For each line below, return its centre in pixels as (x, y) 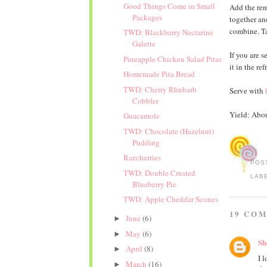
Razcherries (142, 158)
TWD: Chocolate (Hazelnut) (168, 131)
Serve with (247, 90)
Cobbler (145, 100)
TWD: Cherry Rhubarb (160, 89)
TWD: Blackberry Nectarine (168, 32)
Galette (144, 44)
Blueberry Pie (154, 184)
